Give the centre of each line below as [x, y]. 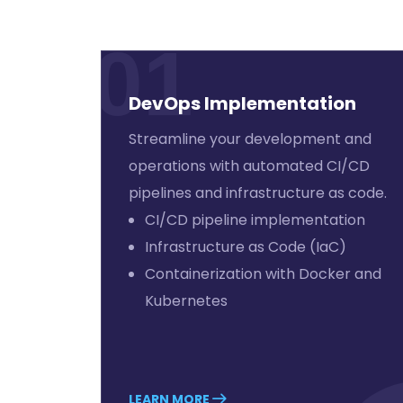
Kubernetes [186, 301]
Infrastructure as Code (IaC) [246, 247]
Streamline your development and [250, 139]
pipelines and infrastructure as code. [258, 193]
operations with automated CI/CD [249, 166]
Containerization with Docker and [263, 274]
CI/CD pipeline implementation [255, 220]
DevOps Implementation [242, 103]
